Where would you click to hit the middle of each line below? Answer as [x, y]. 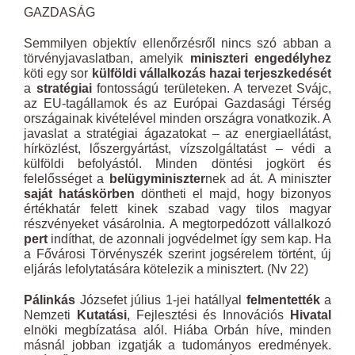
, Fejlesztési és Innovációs [208, 315]
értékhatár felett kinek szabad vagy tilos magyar [177, 209]
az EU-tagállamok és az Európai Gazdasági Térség [177, 103]
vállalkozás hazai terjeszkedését [235, 73]
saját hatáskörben [79, 194]
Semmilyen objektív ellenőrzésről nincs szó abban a [177, 43]
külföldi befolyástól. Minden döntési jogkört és [177, 164]
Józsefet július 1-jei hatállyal [161, 300]
